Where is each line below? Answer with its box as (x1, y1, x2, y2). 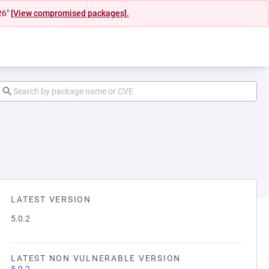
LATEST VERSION (11, 195, 91, 204)
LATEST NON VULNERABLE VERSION (11, 253, 181, 263)
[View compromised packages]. (10, 8, 129, 18)
